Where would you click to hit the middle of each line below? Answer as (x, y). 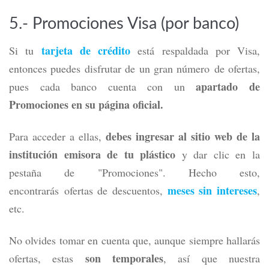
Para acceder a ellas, (57, 136)
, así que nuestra (212, 258)
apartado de (228, 86)
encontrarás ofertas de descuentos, (88, 190)
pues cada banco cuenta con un (103, 86)
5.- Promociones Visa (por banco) (124, 24)
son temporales (124, 258)
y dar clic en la (218, 154)
